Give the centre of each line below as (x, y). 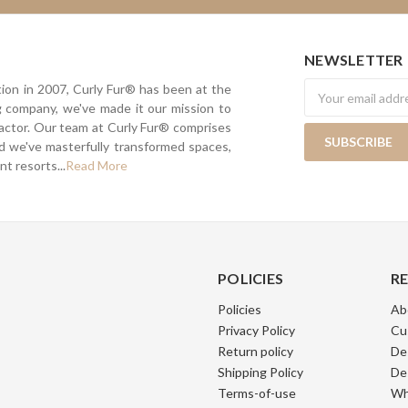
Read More (97, 166)
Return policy (255, 352)
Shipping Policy (260, 372)
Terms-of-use (257, 393)
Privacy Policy (256, 331)
